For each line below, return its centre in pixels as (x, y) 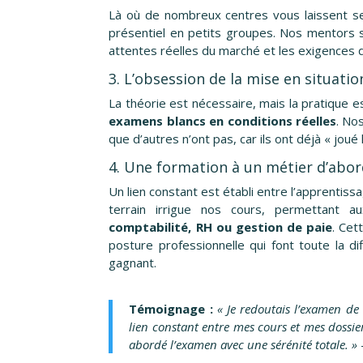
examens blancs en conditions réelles (222, 121)
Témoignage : (171, 309)
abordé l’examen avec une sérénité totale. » (243, 345)
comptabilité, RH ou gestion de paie (221, 227)
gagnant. (133, 263)
